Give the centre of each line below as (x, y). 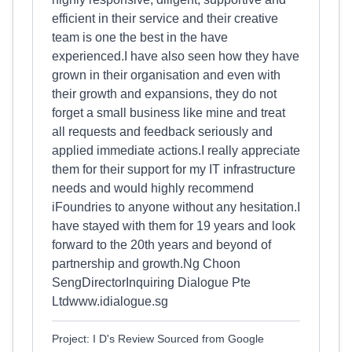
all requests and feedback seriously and (162, 132)
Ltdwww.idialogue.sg (110, 301)
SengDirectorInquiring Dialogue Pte (151, 282)
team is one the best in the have (140, 37)
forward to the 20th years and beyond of (161, 245)
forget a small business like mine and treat (169, 113)
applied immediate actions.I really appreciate (176, 150)
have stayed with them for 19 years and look (174, 226)
